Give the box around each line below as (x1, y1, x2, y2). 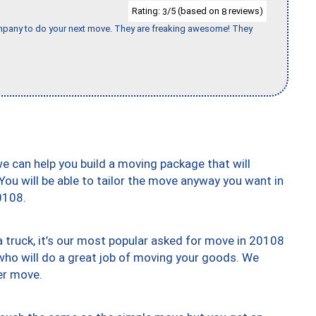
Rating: (132, 5, 162, 16)
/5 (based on (167, 5, 221, 16)
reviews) (226, 5, 263, 16)
